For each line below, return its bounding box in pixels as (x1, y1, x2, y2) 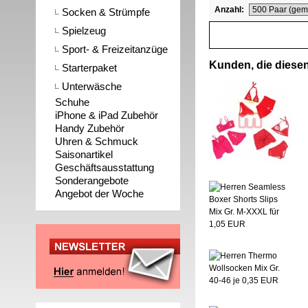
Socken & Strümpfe (62, 6, 150, 18)
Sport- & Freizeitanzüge (62, 43, 168, 55)
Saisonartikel (55, 148, 113, 160)
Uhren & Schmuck (55, 135, 138, 147)
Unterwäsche (62, 80, 122, 92)
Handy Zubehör (55, 122, 124, 134)
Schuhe (55, 96, 89, 108)
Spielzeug (62, 25, 106, 36)
